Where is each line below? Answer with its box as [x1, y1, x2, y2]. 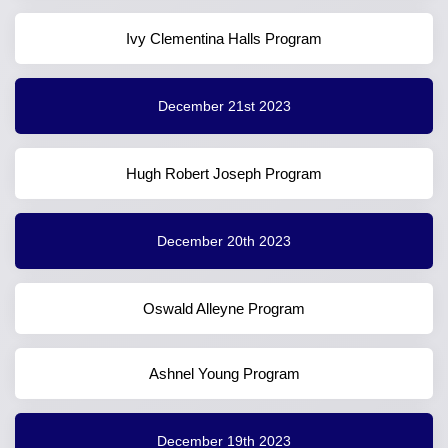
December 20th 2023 [157, 232, 291, 249]
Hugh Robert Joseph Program [126, 165, 322, 183]
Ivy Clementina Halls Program [126, 30, 322, 48]
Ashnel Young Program [148, 365, 300, 383]
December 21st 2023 [157, 97, 291, 114]
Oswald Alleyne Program [143, 300, 305, 318]
